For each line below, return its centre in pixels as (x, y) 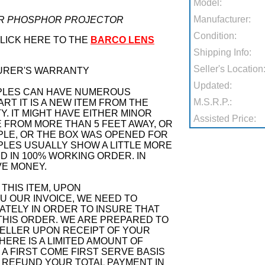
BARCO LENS (122, 40)
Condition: (215, 36)
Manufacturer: (222, 19)
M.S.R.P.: (213, 102)
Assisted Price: (225, 119)
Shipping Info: (223, 52)
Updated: (213, 85)
